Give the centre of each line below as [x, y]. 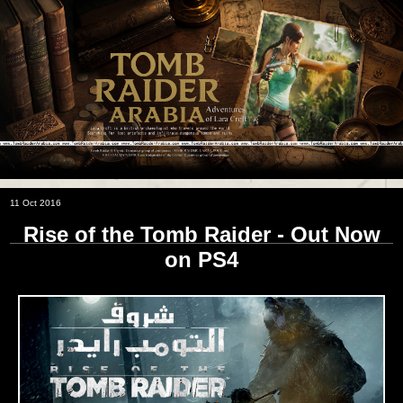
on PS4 [201, 260]
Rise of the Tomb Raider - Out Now [201, 234]
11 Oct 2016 [36, 203]
